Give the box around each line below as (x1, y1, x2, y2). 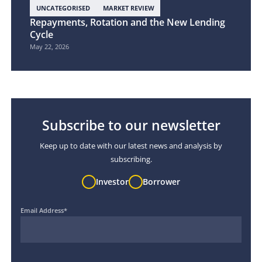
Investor (95, 176, 129, 188)
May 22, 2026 (30, 42, 70, 51)
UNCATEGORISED (36, 4, 91, 13)
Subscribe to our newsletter (42, 116, 220, 135)
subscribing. (110, 154, 152, 164)
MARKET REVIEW (102, 4, 154, 13)
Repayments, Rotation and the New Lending (30, 16, 226, 29)
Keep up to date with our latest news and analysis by (40, 140, 222, 151)
